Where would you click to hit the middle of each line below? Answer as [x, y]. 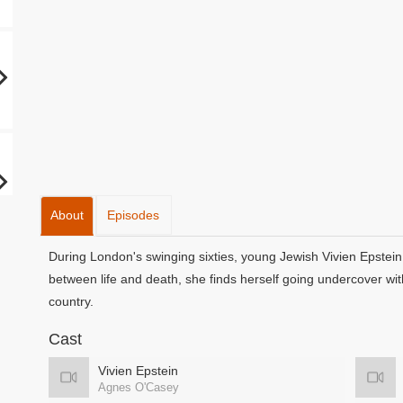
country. [71, 301]
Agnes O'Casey [139, 387]
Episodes [133, 215]
